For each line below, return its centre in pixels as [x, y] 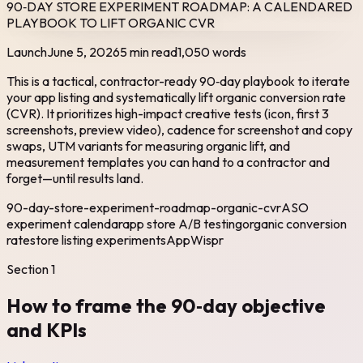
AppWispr [195, 239]
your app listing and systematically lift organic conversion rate [176, 97]
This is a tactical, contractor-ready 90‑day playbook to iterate [178, 81]
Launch [27, 51]
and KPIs [47, 329]
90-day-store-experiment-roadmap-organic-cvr [144, 207]
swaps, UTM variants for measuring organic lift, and [148, 145]
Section [29, 269]
